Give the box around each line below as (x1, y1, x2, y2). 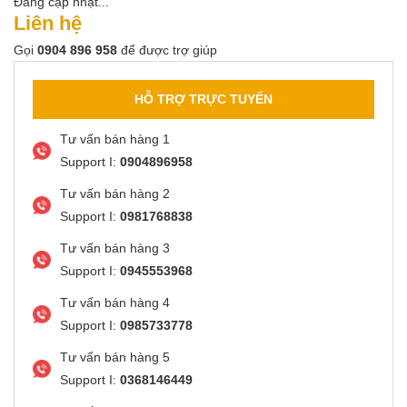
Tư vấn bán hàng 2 (60, 185, 170, 201)
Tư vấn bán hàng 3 (60, 240, 170, 255)
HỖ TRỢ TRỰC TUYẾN (134, 91, 273, 106)
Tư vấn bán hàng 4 (60, 294, 170, 310)
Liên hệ (14, 11, 82, 35)
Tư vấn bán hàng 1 (60, 131, 170, 146)
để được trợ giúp (117, 42, 217, 57)
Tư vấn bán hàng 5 (60, 349, 170, 364)
